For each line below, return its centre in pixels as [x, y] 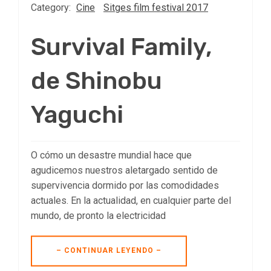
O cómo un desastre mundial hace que [111, 155]
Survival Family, [122, 47]
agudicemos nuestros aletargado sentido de [124, 171]
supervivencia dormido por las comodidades [125, 186]
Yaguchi [77, 115]
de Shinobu [96, 81]
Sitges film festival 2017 [156, 8]
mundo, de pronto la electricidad [98, 216]
